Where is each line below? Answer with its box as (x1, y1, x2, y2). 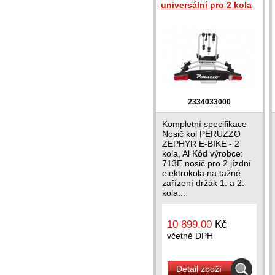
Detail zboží (176, 264, 222, 274)
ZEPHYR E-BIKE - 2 (162, 139, 239, 149)
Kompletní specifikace (162, 119, 247, 129)
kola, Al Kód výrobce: (162, 149, 243, 158)
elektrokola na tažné (162, 168, 241, 178)
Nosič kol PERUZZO (162, 129, 241, 139)
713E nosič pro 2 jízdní (162, 158, 251, 168)
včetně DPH (167, 231, 213, 241)
